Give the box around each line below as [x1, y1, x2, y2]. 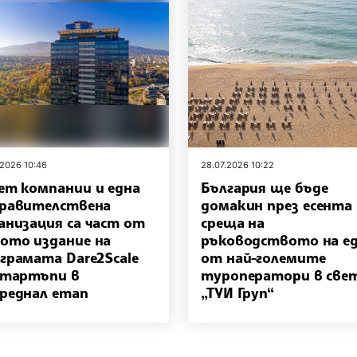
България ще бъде [201, 178, 328, 196]
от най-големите [201, 248, 326, 266]
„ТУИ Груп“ [201, 283, 275, 301]
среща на [201, 213, 265, 231]
